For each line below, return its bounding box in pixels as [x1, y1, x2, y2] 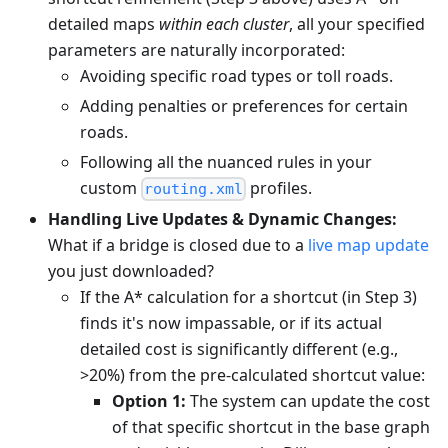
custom [80, 176, 141, 199]
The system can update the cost [186, 389, 430, 412]
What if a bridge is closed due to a [48, 233, 308, 256]
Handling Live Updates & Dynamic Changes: [48, 207, 397, 230]
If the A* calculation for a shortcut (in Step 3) [80, 285, 417, 308]
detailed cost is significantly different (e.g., [80, 337, 398, 360]
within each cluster [159, 12, 289, 35]
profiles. [246, 176, 313, 199]
